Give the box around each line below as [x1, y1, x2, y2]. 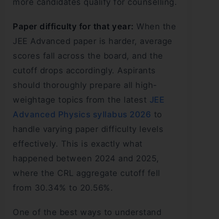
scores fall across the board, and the [13, 51, 163, 61]
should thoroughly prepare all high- [13, 80, 157, 90]
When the [133, 22, 176, 32]
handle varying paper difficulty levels [13, 124, 163, 134]
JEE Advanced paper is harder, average [13, 36, 173, 46]
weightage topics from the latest [13, 95, 150, 105]
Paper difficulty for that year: [13, 22, 134, 32]
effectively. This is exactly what [13, 139, 143, 149]
